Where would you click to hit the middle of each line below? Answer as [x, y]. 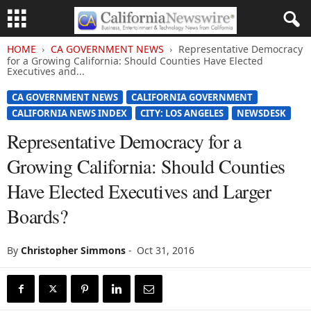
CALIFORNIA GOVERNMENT [192, 97]
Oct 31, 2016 [166, 250]
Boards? [37, 216]
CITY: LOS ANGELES [182, 113]
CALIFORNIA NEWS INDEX [69, 113]
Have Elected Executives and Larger [139, 191]
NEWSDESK [261, 113]
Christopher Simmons [73, 250]
